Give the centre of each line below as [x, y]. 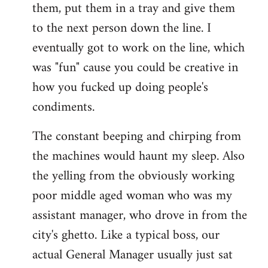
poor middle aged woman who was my [132, 196]
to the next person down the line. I [122, 28]
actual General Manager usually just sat [133, 255]
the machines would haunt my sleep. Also [138, 156]
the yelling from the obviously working [133, 176]
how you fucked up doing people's [120, 87]
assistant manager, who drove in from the [140, 215]
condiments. [63, 107]
